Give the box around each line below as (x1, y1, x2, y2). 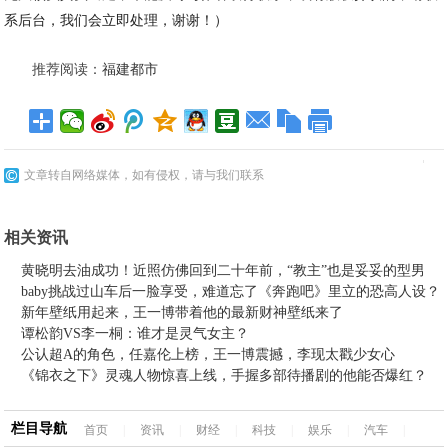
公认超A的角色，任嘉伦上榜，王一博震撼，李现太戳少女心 (21, 347, 396, 362)
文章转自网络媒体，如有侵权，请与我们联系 (24, 168, 265, 182)
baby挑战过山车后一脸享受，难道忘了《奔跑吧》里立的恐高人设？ (21, 284, 441, 299)
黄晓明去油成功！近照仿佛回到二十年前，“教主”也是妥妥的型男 (21, 263, 426, 278)
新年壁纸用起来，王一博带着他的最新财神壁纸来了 (21, 305, 344, 320)
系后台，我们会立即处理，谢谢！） (4, 13, 229, 28)
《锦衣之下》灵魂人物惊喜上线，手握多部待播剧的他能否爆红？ (21, 368, 428, 383)
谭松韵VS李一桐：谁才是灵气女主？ (21, 326, 250, 341)
